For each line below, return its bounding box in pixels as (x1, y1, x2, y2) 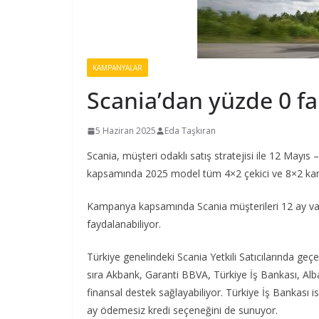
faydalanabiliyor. (87, 217, 161, 231)
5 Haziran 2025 (95, 125, 156, 137)
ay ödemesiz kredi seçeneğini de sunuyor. (87, 303, 278, 317)
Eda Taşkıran (164, 125, 216, 137)
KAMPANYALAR (93, 63, 142, 73)
